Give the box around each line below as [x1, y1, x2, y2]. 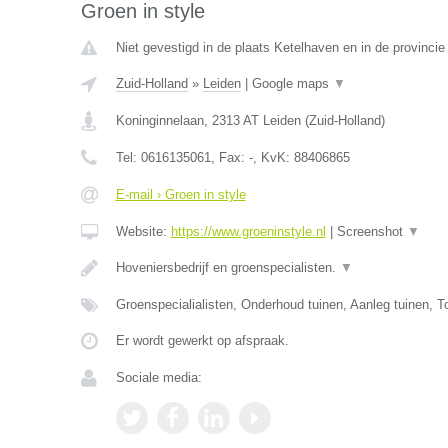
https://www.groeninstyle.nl [170, 224, 326, 239]
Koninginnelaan [115, 113, 204, 128]
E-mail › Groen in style [115, 187, 246, 202]
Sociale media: [115, 370, 202, 385]
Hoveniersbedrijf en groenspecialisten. [115, 260, 340, 275]
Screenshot [336, 224, 407, 239]
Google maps [251, 76, 333, 91]
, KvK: [252, 150, 294, 165]
